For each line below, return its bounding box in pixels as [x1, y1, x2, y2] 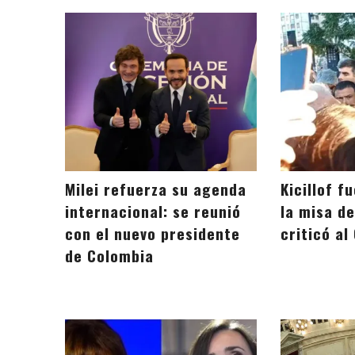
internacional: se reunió [65, 200, 241, 223]
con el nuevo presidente [65, 222, 240, 246]
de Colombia [65, 244, 154, 268]
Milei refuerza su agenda [65, 177, 246, 201]
